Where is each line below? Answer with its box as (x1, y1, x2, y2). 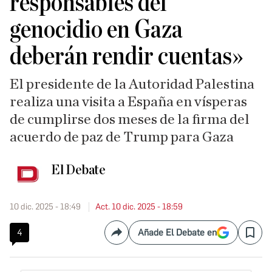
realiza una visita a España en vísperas (10, 95, 247, 109)
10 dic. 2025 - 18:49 (10, 202, 81, 212)
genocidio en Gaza (10, 17, 183, 42)
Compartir (115, 231, 159, 243)
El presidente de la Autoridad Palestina (10, 77, 254, 92)
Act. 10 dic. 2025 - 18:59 (95, 202, 183, 212)
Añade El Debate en (138, 227, 217, 239)
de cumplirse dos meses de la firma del (10, 112, 250, 127)
